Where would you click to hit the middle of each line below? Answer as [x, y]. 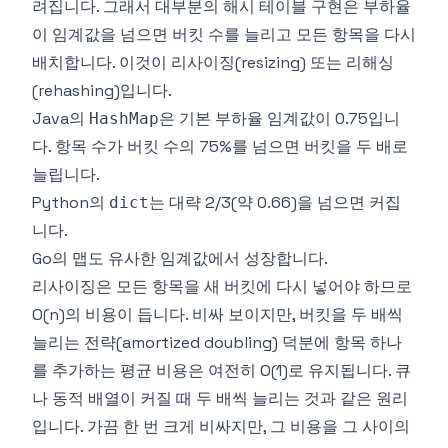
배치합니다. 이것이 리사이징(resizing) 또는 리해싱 [213, 62]
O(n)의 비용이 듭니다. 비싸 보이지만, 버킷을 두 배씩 [217, 314]
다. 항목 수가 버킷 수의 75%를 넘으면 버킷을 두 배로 [220, 146]
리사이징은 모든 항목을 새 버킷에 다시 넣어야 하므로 [222, 286]
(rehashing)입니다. [102, 90]
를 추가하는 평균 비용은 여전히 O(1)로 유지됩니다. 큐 [221, 370]
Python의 [70, 202]
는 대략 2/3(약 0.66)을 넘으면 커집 [275, 202]
